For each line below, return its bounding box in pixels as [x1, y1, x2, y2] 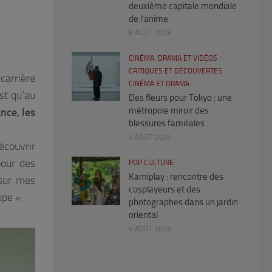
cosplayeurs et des [129, 184, 200, 195]
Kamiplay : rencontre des [129, 171, 223, 183]
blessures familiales [129, 118, 205, 129]
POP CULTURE [129, 158, 174, 168]
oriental [129, 209, 158, 221]
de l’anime [129, 13, 168, 25]
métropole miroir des [129, 105, 209, 117]
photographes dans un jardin [129, 197, 238, 208]
